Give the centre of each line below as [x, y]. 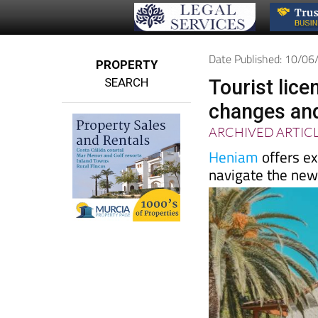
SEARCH [127, 56]
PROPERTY [126, 38]
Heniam [234, 130]
